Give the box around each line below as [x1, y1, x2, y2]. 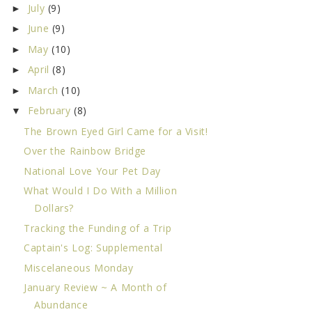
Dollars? [34, 201, 74, 215]
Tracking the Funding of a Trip [24, 221, 172, 235]
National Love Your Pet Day [24, 164, 161, 178]
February [27, 104, 75, 118]
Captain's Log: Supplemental [24, 241, 163, 255]
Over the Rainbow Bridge [24, 144, 146, 158]
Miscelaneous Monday [24, 260, 134, 274]
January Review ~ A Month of [24, 281, 167, 295]
